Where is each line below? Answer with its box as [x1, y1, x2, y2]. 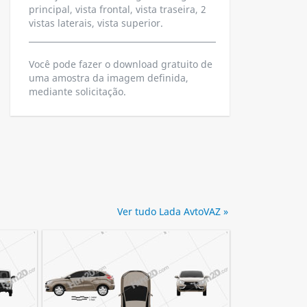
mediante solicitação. [29, 85, 126, 98]
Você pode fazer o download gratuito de [29, 58, 212, 71]
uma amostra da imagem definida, [29, 71, 188, 84]
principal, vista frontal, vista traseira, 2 [29, 3, 206, 16]
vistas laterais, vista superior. [29, 16, 163, 29]
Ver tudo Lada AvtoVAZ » [117, 205, 228, 218]
